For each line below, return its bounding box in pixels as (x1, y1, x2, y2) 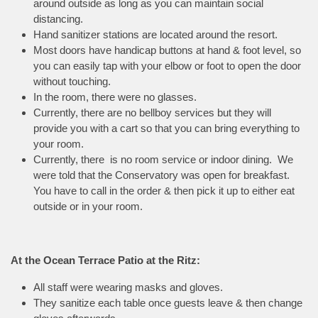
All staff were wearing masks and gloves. (33, 280, 223, 293)
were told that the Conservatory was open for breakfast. (33, 168, 292, 181)
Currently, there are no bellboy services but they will (33, 106, 271, 119)
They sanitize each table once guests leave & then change (33, 296, 302, 309)
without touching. (33, 75, 111, 87)
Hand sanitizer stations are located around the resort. (33, 28, 283, 40)
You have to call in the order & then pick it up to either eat (33, 184, 295, 197)
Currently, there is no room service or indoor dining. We (33, 153, 293, 165)
